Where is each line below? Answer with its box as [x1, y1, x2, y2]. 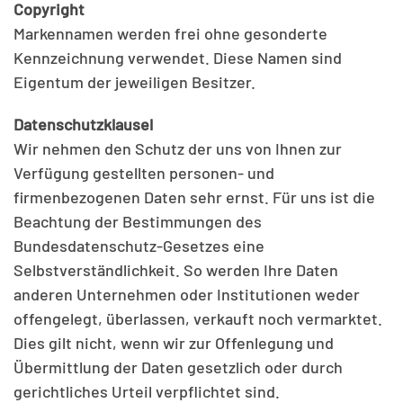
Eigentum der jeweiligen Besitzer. [13, 72, 255, 92]
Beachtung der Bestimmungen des [13, 211, 262, 231]
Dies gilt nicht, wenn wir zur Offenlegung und [13, 333, 334, 353]
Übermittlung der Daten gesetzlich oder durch [13, 357, 343, 377]
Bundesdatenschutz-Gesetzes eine [13, 236, 264, 255]
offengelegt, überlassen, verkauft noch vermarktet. [13, 309, 382, 328]
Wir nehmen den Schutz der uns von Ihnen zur [13, 139, 342, 158]
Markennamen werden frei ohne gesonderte [13, 23, 327, 43]
